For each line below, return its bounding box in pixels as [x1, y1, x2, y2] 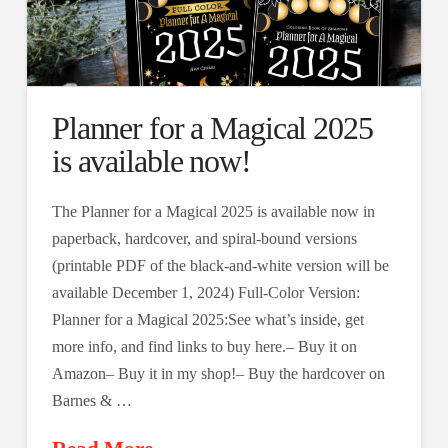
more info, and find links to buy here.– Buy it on [51, 338, 357, 356]
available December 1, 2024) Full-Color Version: [51, 284, 360, 302]
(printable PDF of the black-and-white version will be [51, 257, 389, 275]
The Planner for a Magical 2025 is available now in [51, 203, 375, 221]
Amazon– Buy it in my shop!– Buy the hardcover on [51, 365, 385, 383]
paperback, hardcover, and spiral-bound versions [51, 230, 357, 248]
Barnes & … [51, 392, 132, 410]
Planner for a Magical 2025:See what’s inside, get [51, 311, 364, 329]
